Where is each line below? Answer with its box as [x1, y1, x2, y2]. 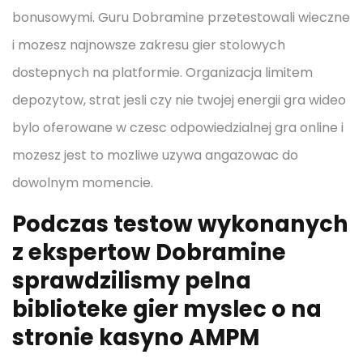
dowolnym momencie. [12, 173, 153, 192]
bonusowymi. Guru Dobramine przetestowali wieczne [12, 8, 350, 27]
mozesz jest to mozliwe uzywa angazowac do [12, 146, 298, 164]
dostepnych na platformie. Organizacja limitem [12, 63, 313, 82]
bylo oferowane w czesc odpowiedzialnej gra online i [12, 118, 344, 137]
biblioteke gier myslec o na [12, 293, 322, 325]
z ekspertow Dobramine [12, 237, 286, 268]
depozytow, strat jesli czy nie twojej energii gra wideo [12, 91, 346, 109]
